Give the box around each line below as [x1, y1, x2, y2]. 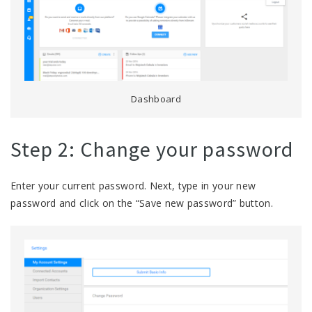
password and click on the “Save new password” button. [10, 196, 273, 210]
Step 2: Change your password [10, 136, 293, 163]
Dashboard [131, 93, 181, 106]
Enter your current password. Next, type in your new [10, 179, 256, 193]
